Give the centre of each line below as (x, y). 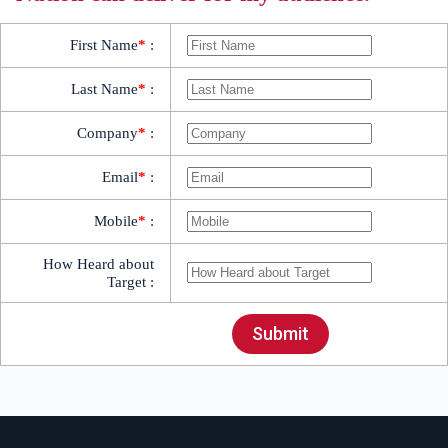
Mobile (116, 220)
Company (107, 132)
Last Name (104, 88)
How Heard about (98, 263)
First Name (104, 44)
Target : (130, 281)
